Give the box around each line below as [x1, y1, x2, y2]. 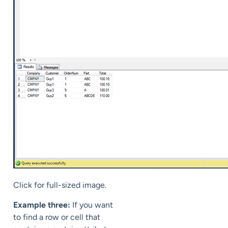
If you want [70, 199, 113, 210]
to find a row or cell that [13, 212, 100, 222]
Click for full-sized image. [13, 180, 106, 190]
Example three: [13, 199, 70, 210]
